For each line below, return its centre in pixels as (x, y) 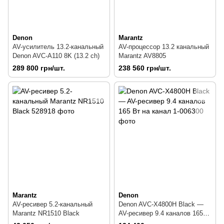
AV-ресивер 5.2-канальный (52, 204)
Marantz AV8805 (142, 56)
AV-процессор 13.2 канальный (164, 47)
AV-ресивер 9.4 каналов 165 (161, 213)
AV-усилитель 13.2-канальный (58, 47)
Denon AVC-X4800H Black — (161, 204)
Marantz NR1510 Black (46, 213)
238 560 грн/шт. (145, 68)
